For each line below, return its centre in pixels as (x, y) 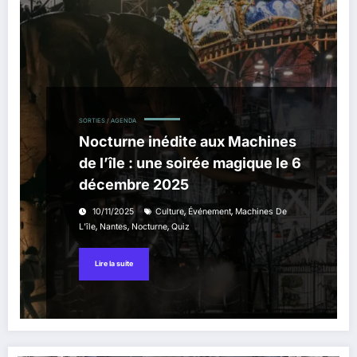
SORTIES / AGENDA (108, 120)
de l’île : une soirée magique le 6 (190, 163)
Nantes (114, 226)
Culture (170, 211)
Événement (210, 211)
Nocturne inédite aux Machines (188, 141)
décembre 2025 (134, 184)
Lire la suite (114, 264)
